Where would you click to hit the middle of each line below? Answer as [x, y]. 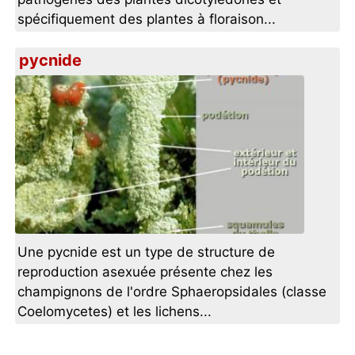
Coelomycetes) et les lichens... [115, 312]
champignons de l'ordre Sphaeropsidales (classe [172, 292]
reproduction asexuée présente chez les [145, 272]
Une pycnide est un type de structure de [147, 252]
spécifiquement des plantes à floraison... [147, 19]
